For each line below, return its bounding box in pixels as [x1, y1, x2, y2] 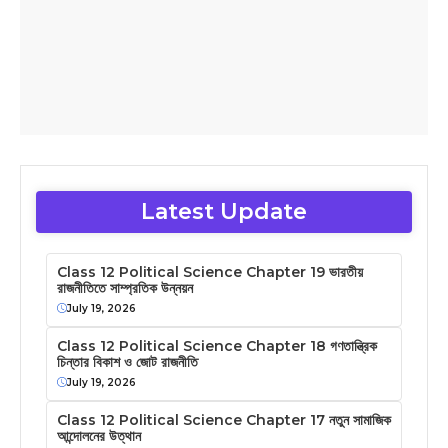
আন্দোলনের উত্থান [57, 426, 141, 445]
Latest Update [141, 197, 307, 225]
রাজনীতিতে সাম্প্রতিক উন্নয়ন [57, 278, 193, 297]
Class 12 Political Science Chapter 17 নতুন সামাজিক [57, 410, 391, 429]
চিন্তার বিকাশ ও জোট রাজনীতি [57, 352, 198, 371]
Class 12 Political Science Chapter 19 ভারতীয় [57, 262, 363, 281]
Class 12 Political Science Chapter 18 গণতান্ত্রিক [57, 336, 377, 355]
